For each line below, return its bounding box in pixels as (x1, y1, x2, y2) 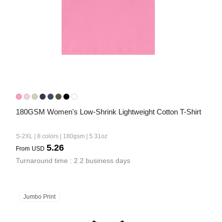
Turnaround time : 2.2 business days (16, 157, 130, 165)
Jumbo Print (23, 193, 55, 200)
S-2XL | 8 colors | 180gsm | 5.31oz (16, 133, 108, 140)
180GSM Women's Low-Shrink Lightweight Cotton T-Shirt (16, 108, 201, 116)
